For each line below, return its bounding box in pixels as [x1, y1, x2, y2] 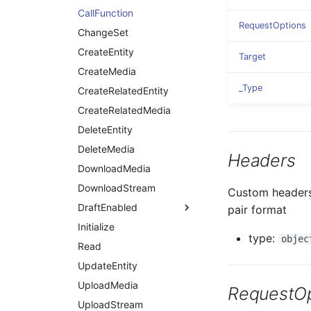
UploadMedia [78, 279, 138, 291]
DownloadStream [78, 182, 155, 194]
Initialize [78, 221, 115, 233]
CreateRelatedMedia [78, 104, 171, 116]
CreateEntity [78, 46, 134, 58]
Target [239, 51, 266, 62]
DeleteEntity [78, 124, 133, 135]
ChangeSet [78, 26, 128, 38]
